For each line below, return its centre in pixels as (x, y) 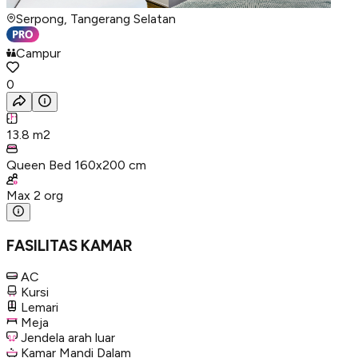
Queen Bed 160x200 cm (76, 165)
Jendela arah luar (68, 338)
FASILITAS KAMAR (70, 245)
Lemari (40, 308)
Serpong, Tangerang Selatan (96, 18)
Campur (38, 53)
